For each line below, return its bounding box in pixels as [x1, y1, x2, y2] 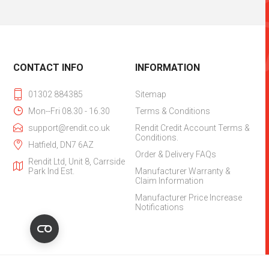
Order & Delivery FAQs [134, 149, 216, 159]
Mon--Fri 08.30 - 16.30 [28, 106, 110, 116]
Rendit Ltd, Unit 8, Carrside [28, 156, 125, 166]
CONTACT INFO [13, 61, 84, 73]
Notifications [134, 202, 184, 212]
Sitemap [134, 89, 166, 99]
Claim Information [134, 175, 204, 186]
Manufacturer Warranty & [134, 166, 231, 176]
